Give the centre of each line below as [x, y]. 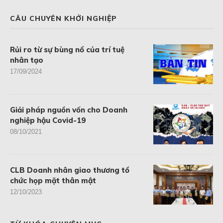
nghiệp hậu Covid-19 [48, 120]
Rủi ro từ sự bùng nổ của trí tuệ [67, 50]
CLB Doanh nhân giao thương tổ [70, 170]
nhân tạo [27, 60]
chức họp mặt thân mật [53, 181]
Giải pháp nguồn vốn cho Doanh [69, 110]
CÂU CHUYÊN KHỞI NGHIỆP [63, 19]
